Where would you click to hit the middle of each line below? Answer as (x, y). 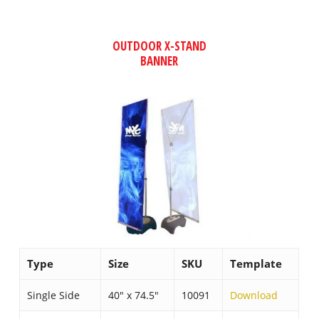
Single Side (54, 295)
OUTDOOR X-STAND (159, 46)
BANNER (159, 61)
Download (254, 295)
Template (256, 263)
